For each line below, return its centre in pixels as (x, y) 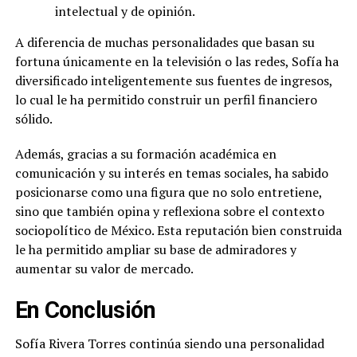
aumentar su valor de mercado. (104, 269)
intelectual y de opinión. (125, 12)
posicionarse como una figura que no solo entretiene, (168, 192)
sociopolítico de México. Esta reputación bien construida (178, 231)
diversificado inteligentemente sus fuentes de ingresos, (173, 81)
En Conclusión (85, 310)
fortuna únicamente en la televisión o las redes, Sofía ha (177, 62)
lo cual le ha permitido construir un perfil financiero (166, 100)
